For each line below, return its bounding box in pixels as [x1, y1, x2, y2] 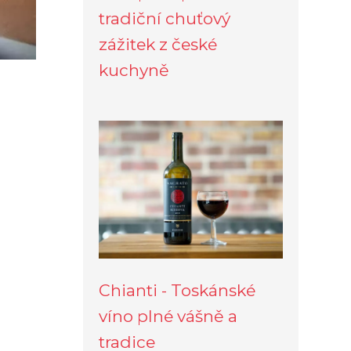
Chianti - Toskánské [99, 280, 255, 300]
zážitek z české [99, 34, 217, 54]
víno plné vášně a [99, 306, 237, 326]
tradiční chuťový [99, 8, 230, 28]
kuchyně [99, 60, 169, 80]
